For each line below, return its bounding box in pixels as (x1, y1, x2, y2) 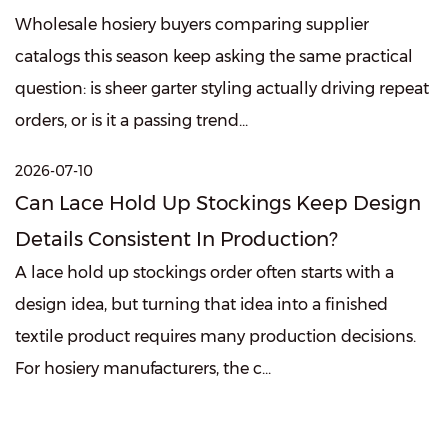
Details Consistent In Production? (15, 227, 338, 252)
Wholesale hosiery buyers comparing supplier (15, 15, 369, 35)
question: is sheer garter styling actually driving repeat (15, 79, 429, 99)
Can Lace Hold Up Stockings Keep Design (15, 191, 421, 216)
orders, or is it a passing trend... (15, 111, 248, 131)
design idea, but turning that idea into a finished (15, 295, 388, 315)
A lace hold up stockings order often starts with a (15, 263, 394, 283)
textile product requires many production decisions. (15, 327, 416, 347)
